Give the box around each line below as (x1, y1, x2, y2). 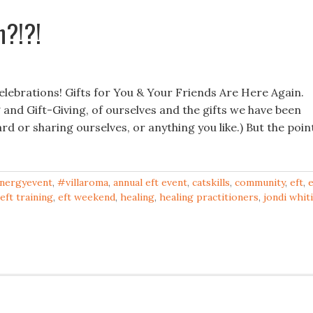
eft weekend (58, 191, 115, 203)
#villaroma (57, 176, 108, 189)
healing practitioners (159, 191, 259, 203)
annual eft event (113, 176, 187, 189)
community (235, 176, 285, 189)
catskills (192, 176, 230, 189)
